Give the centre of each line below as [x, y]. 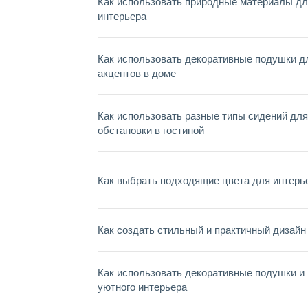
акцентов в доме [137, 73]
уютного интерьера [142, 287]
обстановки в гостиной [151, 130]
